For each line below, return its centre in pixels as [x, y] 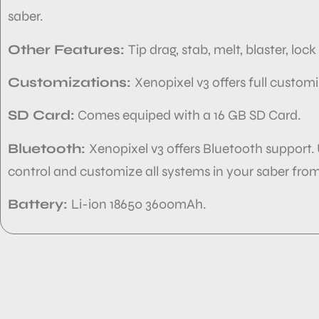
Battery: [40, 204]
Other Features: [68, 49]
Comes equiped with [139, 115]
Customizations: [71, 82]
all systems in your [199, 171]
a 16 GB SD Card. [252, 115]
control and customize [75, 171]
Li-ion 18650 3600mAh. [138, 204]
